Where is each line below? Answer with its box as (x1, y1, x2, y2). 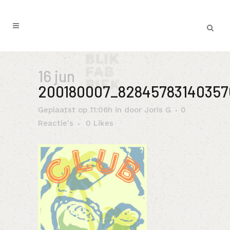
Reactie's (38, 119, 73, 128)
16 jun (38, 67, 75, 85)
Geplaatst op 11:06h (38, 105, 112, 114)
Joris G (144, 105, 171, 114)
